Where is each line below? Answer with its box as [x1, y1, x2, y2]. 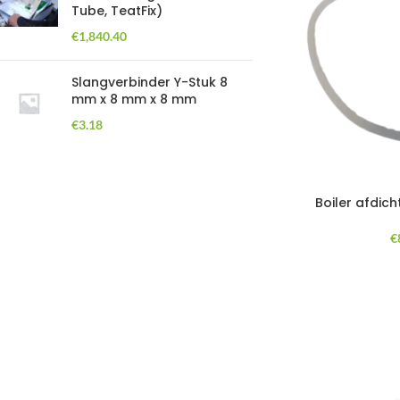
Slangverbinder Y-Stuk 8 [71, 73, 228, 91]
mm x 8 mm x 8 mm [71, 90, 196, 108]
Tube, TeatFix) [71, 2, 162, 20]
